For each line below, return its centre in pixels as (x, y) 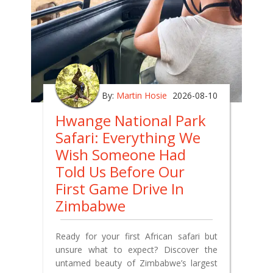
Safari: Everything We (128, 138)
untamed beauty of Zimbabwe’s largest (136, 263)
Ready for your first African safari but (136, 236)
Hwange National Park (131, 121)
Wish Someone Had (121, 155)
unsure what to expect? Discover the (136, 250)
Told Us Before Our (120, 172)
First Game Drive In (120, 189)
